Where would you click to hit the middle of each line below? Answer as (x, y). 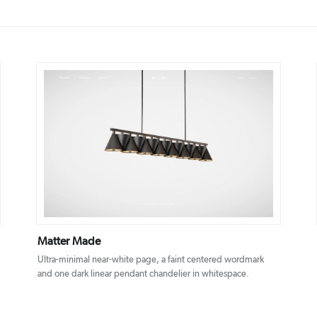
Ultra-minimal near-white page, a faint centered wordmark (150, 260)
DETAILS (138, 145)
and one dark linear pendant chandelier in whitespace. (143, 274)
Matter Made (69, 241)
